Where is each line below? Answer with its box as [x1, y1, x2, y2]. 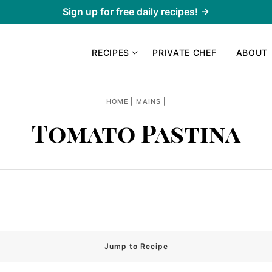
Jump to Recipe [104, 242, 168, 251]
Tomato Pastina [32, 117, 240, 149]
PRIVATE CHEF [152, 47, 217, 58]
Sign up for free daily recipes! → [63, 5, 209, 18]
